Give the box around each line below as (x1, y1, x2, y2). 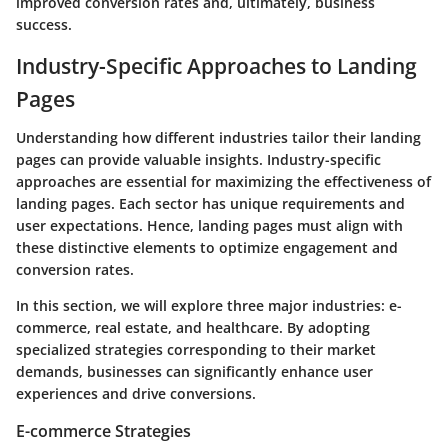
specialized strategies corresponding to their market (16, 339, 376, 359)
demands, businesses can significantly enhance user (16, 361, 373, 381)
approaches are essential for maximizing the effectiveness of (16, 171, 431, 191)
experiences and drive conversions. (16, 383, 256, 403)
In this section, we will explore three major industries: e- (16, 295, 402, 315)
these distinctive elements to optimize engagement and (16, 237, 398, 257)
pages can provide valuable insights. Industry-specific (16, 149, 381, 169)
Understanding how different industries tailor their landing (16, 127, 421, 147)
